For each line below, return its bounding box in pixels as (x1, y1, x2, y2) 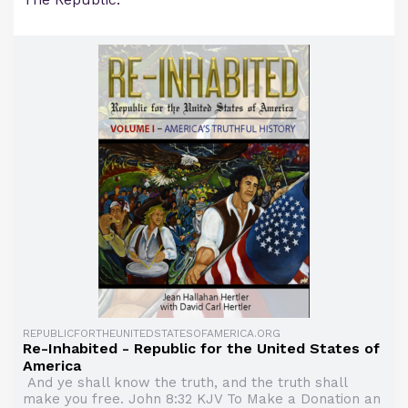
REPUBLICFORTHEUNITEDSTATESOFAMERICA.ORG (23, 327, 280, 341)
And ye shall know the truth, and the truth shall (23, 374, 347, 392)
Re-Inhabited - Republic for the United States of (23, 340, 380, 358)
